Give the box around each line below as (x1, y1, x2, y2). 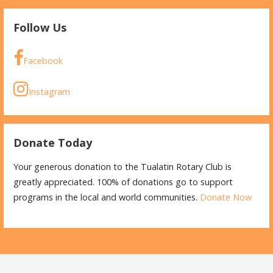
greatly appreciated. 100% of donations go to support (13, 176, 233, 188)
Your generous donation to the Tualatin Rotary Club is (13, 161, 232, 173)
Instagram (29, 85, 71, 97)
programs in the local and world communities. (13, 191, 200, 204)
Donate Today (13, 135, 93, 151)
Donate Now (200, 191, 252, 204)
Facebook (23, 54, 63, 66)
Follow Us (13, 19, 67, 35)
